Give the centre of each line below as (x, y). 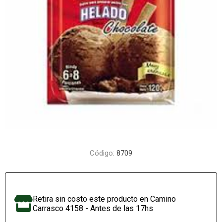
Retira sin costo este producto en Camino (105, 199)
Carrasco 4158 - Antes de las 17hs (93, 208)
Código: (102, 153)
